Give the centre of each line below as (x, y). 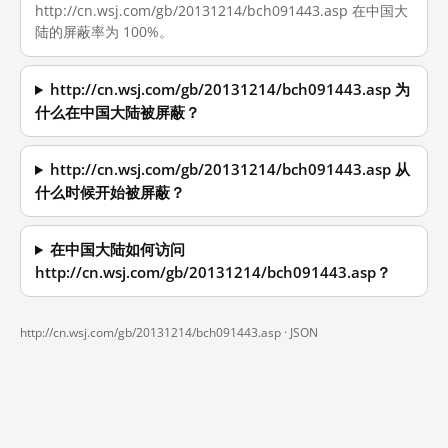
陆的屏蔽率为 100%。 (104, 31)
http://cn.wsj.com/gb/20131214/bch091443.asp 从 (230, 169)
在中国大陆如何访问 (118, 249)
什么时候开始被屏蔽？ (110, 192)
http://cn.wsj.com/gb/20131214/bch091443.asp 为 (230, 89)
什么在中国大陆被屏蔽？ (117, 112)
